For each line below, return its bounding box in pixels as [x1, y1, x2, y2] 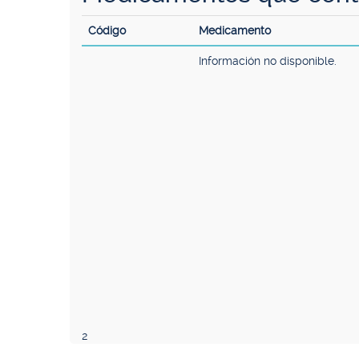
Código [88, 24, 126, 37]
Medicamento [199, 24, 271, 37]
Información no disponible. [199, 54, 337, 67]
